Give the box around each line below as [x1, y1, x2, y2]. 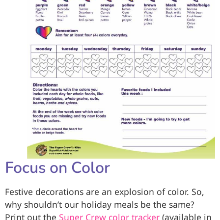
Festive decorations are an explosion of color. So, [5, 186, 204, 198]
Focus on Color [5, 157, 110, 179]
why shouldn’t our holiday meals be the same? [5, 198, 194, 211]
